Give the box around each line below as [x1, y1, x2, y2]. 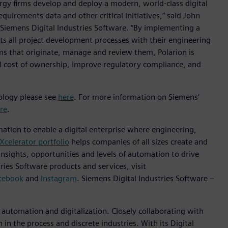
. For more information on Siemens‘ [74, 92, 199, 102]
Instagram [41, 174, 77, 184]
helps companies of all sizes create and [69, 137, 208, 147]
